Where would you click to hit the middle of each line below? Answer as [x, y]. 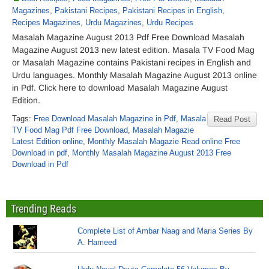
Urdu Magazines [113, 23]
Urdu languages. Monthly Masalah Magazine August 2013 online [134, 75]
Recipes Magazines [46, 23]
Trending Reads [44, 209]
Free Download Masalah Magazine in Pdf [105, 119]
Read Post [232, 119]
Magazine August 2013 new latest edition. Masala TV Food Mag [133, 50]
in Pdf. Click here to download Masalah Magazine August [120, 88]
